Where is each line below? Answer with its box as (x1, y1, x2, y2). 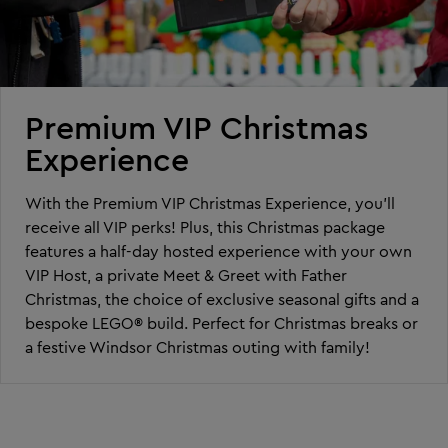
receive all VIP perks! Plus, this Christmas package (25, 216, 385, 237)
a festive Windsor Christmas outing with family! (25, 336, 370, 357)
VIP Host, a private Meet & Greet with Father (25, 264, 347, 285)
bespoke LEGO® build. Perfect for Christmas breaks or (25, 312, 418, 333)
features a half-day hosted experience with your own (25, 240, 412, 261)
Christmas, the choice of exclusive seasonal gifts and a (25, 288, 419, 309)
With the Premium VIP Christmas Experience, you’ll (25, 192, 395, 213)
